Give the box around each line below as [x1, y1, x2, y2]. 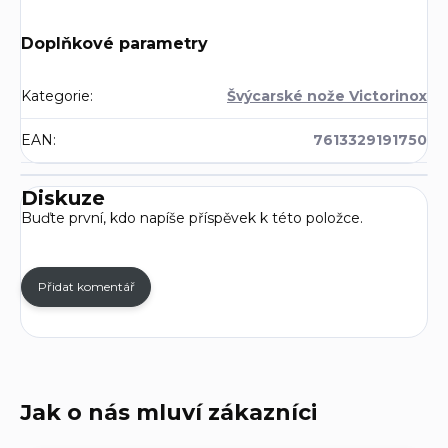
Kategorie [21, 87, 90, 106]
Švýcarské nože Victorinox [227, 87, 427, 106]
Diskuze [21, 186, 105, 211]
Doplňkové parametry [21, 34, 208, 54]
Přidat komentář [37, 279, 135, 295]
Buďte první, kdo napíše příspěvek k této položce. [21, 209, 363, 228]
